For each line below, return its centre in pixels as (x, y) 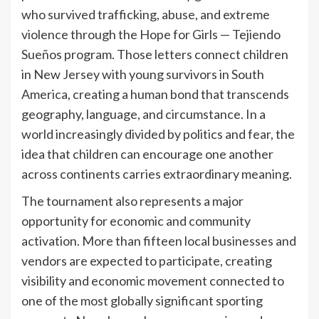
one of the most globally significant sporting (142, 300)
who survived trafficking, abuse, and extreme (146, 14)
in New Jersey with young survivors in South (143, 74)
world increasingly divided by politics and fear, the (158, 134)
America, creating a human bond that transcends (155, 94)
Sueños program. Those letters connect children (155, 54)
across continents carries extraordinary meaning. (157, 173)
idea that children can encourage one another (147, 153)
